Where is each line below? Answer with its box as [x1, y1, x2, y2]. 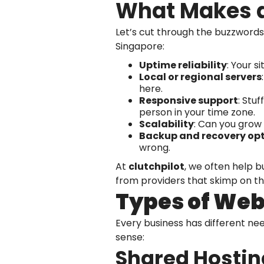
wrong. [139, 141, 170, 154]
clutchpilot [128, 160, 184, 173]
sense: [115, 230, 144, 244]
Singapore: [115, 39, 164, 53]
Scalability [139, 117, 194, 131]
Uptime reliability [139, 58, 227, 72]
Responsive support [139, 94, 238, 107]
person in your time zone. [139, 105, 255, 119]
